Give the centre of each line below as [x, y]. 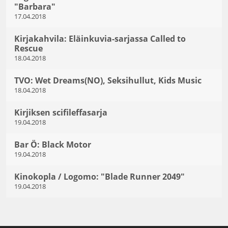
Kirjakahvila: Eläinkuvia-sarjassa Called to [100, 38]
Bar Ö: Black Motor [53, 145]
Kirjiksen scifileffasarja [61, 113]
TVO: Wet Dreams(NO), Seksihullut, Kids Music [108, 81]
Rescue [28, 49]
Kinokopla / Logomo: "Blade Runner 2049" [99, 177]
